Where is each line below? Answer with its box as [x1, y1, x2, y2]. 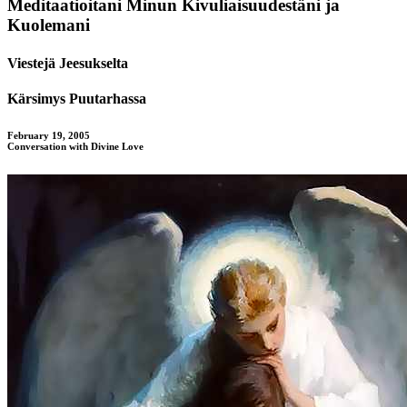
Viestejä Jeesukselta [7, 55, 128, 71]
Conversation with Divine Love [7, 140, 144, 152]
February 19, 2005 [7, 129, 90, 141]
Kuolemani [7, 15, 90, 35]
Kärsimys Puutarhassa [7, 90, 146, 106]
